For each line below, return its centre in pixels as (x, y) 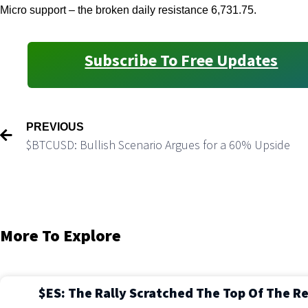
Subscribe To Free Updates (181, 60)
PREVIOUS (55, 126)
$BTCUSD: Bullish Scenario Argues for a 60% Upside (158, 144)
